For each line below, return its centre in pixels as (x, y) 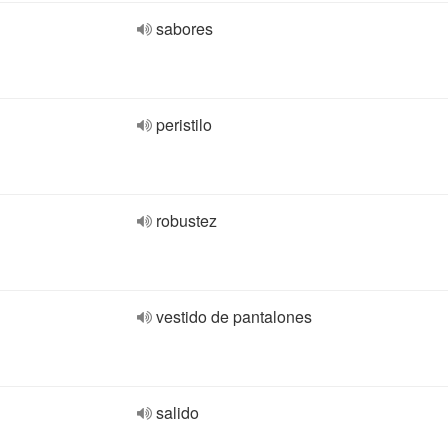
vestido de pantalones (234, 316)
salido (177, 412)
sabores (184, 28)
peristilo (184, 124)
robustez (186, 220)
